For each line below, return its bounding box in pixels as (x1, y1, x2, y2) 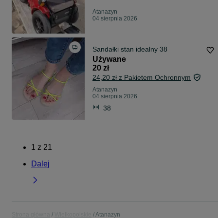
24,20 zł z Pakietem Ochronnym (92, 73, 191, 82)
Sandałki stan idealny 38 (92, 45, 167, 54)
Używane (92, 55, 126, 64)
